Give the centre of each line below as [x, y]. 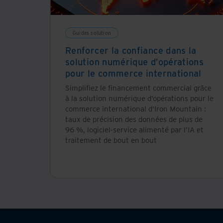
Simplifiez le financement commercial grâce [138, 87]
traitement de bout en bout [111, 140]
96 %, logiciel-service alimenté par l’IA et [134, 129]
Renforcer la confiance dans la [131, 50]
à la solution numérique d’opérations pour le [139, 98]
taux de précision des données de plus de [134, 119]
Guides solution [92, 33]
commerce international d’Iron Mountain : [136, 108]
